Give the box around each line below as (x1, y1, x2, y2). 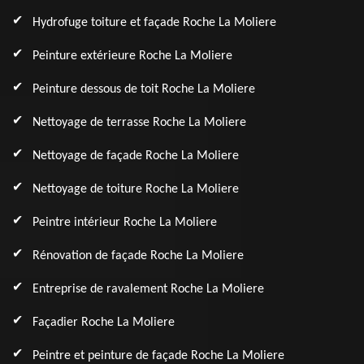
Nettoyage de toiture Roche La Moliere (32, 183, 239, 196)
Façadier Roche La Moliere (32, 316, 175, 329)
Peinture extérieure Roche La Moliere (32, 50, 232, 63)
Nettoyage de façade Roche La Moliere (32, 149, 239, 162)
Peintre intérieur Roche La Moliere (32, 216, 217, 229)
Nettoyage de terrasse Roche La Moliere (32, 116, 246, 129)
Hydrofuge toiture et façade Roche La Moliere (32, 16, 276, 29)
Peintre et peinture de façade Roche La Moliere (32, 349, 284, 362)
